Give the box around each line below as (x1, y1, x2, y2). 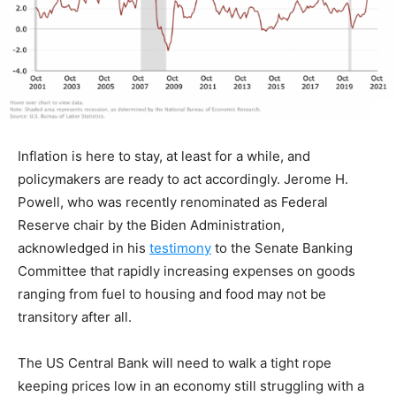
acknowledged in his (18, 240, 149, 257)
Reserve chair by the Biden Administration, (18, 217, 285, 234)
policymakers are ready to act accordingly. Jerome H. (18, 171, 348, 188)
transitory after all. (18, 308, 132, 326)
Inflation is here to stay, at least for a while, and (18, 148, 310, 165)
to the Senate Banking (211, 240, 353, 257)
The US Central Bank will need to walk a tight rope (18, 354, 331, 372)
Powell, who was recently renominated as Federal (18, 194, 328, 211)
